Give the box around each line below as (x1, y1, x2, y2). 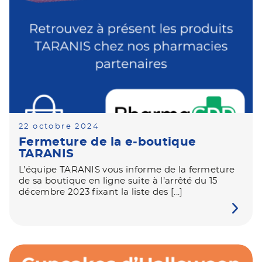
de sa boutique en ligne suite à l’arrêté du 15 (19, 177, 218, 185)
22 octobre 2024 (19, 123, 99, 130)
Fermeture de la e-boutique (19, 136, 196, 148)
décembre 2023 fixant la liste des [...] (19, 188, 183, 196)
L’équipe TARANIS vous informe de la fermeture (19, 166, 235, 174)
